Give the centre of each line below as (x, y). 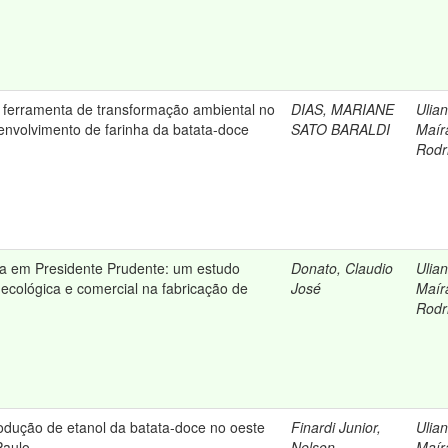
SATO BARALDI (340, 129)
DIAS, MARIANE (342, 109)
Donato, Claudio (342, 268)
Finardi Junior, (336, 427)
